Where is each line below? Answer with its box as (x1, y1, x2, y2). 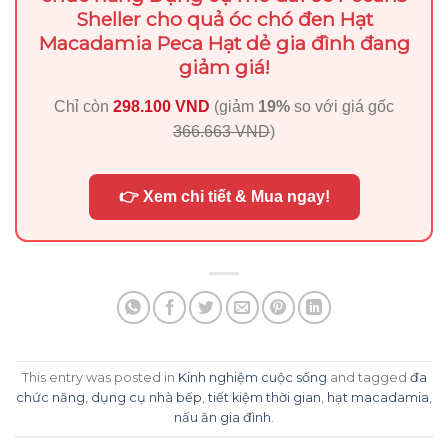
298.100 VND (113, 97, 210, 115)
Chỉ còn (54, 97, 113, 115)
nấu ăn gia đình (174, 410, 271, 426)
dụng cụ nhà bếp (91, 390, 202, 406)
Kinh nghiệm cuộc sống (177, 370, 327, 386)
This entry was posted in (21, 370, 178, 386)
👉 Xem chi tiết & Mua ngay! (118, 187, 330, 205)
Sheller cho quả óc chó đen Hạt (75, 6, 373, 31)
